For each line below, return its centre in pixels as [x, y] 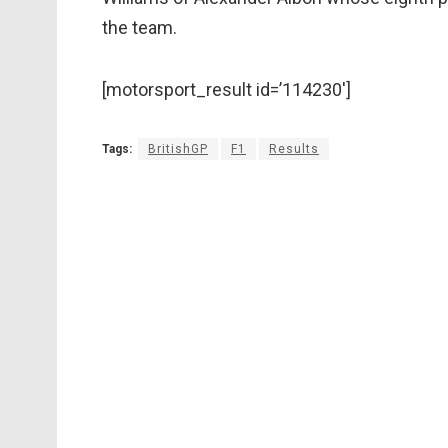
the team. [139, 28]
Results [294, 149]
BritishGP [178, 149]
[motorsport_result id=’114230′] [226, 89]
